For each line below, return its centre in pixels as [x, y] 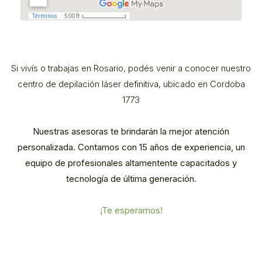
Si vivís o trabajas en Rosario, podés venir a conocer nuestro [131, 68]
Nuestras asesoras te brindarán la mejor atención [131, 131]
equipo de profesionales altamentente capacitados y [131, 163]
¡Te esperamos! [131, 210]
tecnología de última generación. [131, 178]
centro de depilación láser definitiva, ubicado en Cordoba [131, 84]
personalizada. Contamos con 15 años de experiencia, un [131, 147]
